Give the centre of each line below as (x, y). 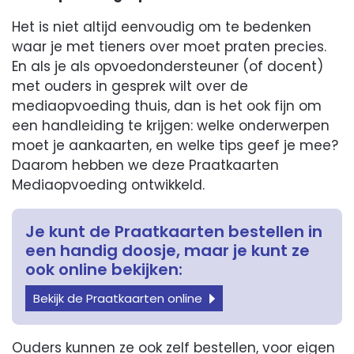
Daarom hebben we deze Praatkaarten (146, 165)
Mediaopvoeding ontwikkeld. (109, 185)
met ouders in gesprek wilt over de (130, 86)
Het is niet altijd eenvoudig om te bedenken (162, 26)
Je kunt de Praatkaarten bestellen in (174, 231)
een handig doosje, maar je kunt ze (168, 250)
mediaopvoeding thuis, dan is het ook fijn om (167, 105)
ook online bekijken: (104, 269)
